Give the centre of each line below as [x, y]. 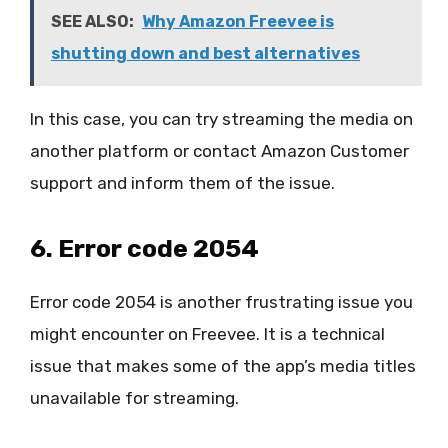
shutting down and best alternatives [205, 53]
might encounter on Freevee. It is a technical [207, 334]
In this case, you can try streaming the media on [221, 118]
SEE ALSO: [92, 21]
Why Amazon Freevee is [238, 21]
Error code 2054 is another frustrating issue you [221, 302]
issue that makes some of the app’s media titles [223, 366]
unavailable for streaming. [138, 398]
